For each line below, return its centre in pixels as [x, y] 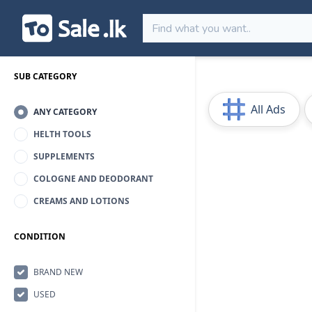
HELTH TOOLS [62, 134]
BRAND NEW [58, 272]
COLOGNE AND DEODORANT [93, 179]
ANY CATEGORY [65, 112]
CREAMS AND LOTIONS [81, 201]
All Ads [268, 109]
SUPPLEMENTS [64, 156]
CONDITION [40, 236]
